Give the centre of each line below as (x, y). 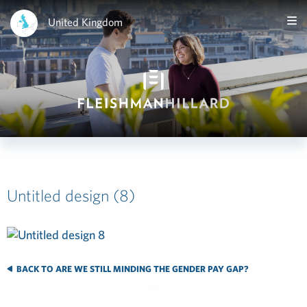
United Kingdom (85, 22)
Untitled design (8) (71, 195)
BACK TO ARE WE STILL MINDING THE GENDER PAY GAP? (132, 269)
